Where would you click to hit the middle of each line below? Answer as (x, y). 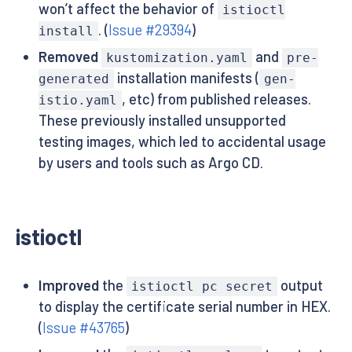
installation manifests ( (186, 78)
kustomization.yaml (176, 58)
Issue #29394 (150, 29)
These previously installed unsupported (162, 121)
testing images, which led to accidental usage (182, 142)
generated (73, 79)
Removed (68, 57)
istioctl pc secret (202, 287)
